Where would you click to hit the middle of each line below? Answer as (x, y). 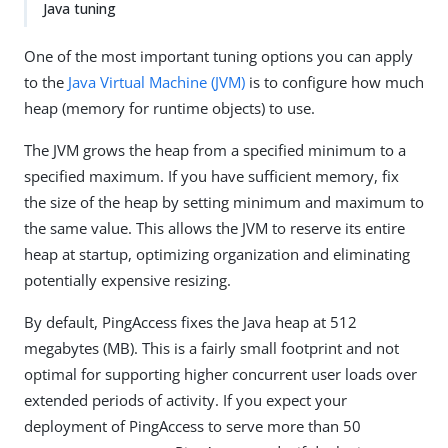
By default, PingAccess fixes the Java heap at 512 (190, 322)
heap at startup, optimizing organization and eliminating (217, 254)
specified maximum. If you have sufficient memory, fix (211, 176)
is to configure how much (334, 82)
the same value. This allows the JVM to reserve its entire (214, 228)
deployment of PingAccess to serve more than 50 (192, 426)
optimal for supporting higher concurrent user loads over (220, 374)
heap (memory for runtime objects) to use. (169, 108)
